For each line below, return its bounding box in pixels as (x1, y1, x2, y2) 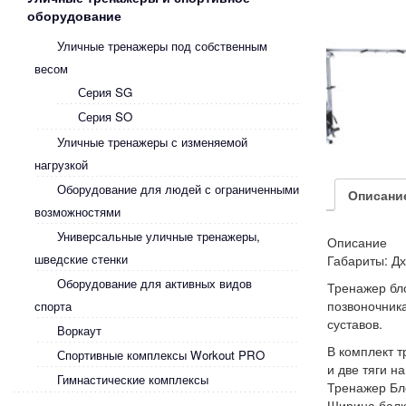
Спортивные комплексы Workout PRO (57, 346, 265, 363)
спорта (34, 297, 72, 314)
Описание (327, 232, 387, 251)
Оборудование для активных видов (57, 275, 252, 292)
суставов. (327, 314, 382, 333)
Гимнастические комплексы (57, 371, 208, 388)
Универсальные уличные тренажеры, (57, 227, 260, 245)
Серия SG (78, 83, 132, 101)
